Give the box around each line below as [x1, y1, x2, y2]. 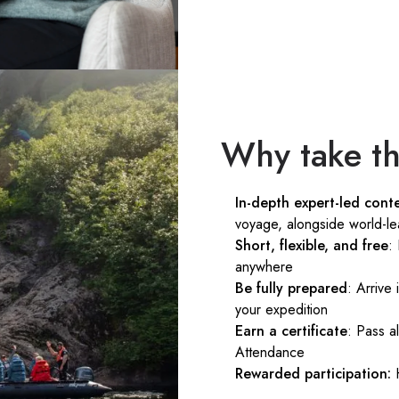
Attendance [235, 341, 305, 362]
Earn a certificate [235, 320, 347, 341]
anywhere [235, 256, 293, 277]
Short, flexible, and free [235, 234, 388, 256]
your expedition [235, 298, 328, 320]
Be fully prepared [235, 277, 347, 298]
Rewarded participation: [235, 362, 395, 384]
